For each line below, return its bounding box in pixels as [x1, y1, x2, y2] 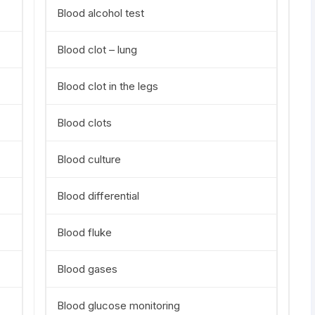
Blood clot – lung [57, 43, 137, 56]
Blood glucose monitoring [57, 299, 180, 312]
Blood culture [57, 153, 121, 166]
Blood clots [57, 116, 112, 129]
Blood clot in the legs [57, 79, 158, 93]
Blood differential [57, 189, 139, 202]
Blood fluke [57, 226, 112, 239]
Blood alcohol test [57, 6, 144, 20]
